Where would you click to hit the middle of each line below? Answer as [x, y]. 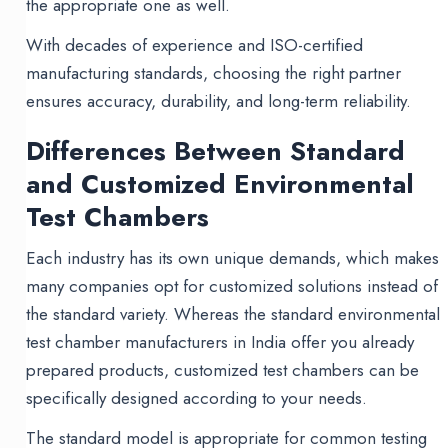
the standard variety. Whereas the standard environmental [233, 314]
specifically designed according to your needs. [197, 398]
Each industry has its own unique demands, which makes [233, 258]
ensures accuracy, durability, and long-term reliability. [219, 101]
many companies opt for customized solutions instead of [232, 286]
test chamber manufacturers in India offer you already [220, 342]
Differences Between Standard [216, 151]
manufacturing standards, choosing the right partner [214, 73]
